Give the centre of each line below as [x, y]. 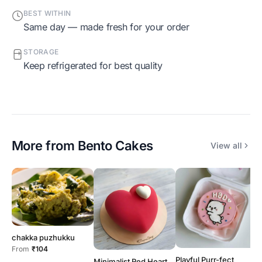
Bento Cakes [115, 145]
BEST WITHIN [50, 13]
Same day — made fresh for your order [109, 27]
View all [226, 146]
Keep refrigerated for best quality [96, 65]
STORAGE [44, 51]
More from [45, 145]
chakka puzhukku [43, 238]
